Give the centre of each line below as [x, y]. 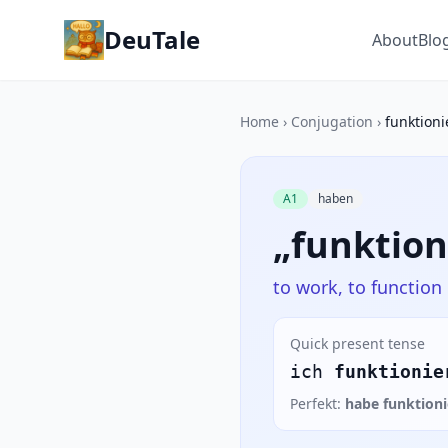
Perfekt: [317, 403]
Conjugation [332, 121]
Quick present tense [357, 343]
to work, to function [357, 287]
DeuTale [152, 39]
